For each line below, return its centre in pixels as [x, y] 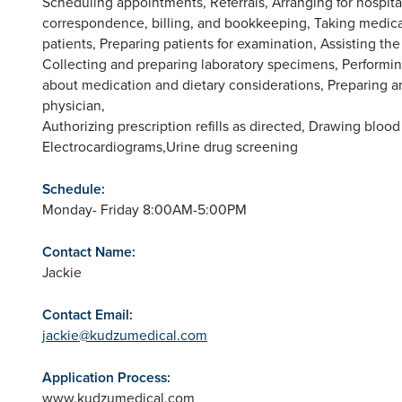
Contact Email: [87, 314]
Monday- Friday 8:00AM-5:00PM [144, 209]
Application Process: [106, 377]
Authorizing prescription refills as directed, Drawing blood [221, 125]
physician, [74, 105]
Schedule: [74, 188]
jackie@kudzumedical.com [125, 334]
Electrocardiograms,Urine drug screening [170, 146]
